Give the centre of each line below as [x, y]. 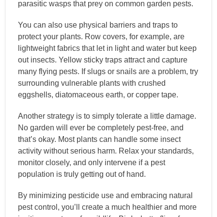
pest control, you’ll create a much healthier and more [107, 207]
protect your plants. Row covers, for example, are [101, 36]
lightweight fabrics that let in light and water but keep [107, 48]
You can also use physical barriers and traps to [98, 25]
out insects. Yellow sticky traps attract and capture [103, 60]
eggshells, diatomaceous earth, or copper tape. [98, 94]
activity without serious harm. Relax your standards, [106, 151]
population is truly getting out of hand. [82, 174]
